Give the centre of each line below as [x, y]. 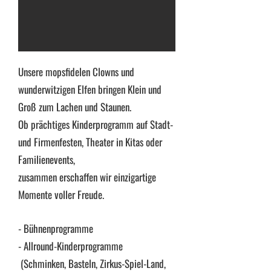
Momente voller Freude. [61, 194]
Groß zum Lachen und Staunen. [75, 107]
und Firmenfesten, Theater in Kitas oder [90, 142]
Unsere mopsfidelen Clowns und [76, 72]
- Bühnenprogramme [56, 228]
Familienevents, [47, 159]
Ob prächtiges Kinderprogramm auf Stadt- [96, 124]
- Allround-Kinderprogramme [70, 246]
